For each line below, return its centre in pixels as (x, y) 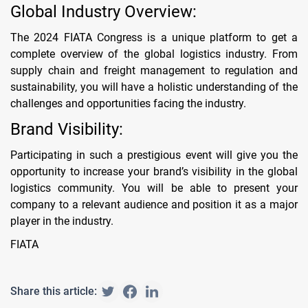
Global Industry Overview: (103, 11)
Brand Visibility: (67, 129)
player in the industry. (62, 221)
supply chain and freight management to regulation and (154, 70)
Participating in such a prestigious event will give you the (154, 155)
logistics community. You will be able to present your (154, 188)
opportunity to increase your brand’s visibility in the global (154, 171)
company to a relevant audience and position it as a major (154, 204)
